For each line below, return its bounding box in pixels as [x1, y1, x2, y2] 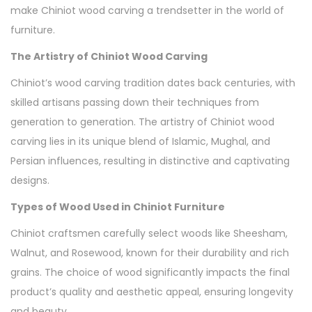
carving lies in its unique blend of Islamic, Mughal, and [10, 134, 270, 148]
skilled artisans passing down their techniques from [10, 95, 259, 109]
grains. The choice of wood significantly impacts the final [10, 265, 290, 279]
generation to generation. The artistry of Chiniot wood [10, 114, 274, 129]
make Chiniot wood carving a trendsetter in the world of [10, 3, 284, 17]
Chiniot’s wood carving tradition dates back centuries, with [10, 75, 295, 90]
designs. [10, 173, 49, 187]
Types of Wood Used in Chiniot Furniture [10, 199, 225, 214]
